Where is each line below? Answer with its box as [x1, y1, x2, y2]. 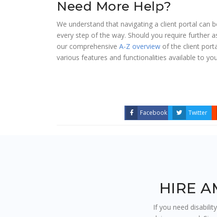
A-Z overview [119, 41, 160, 51]
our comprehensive [57, 41, 119, 51]
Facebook [139, 108, 167, 117]
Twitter [188, 108, 207, 117]
